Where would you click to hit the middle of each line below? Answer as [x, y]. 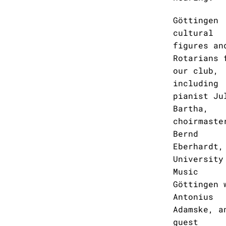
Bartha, [191, 108]
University [198, 159]
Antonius [193, 196]
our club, [196, 70]
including [196, 83]
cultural [193, 33]
